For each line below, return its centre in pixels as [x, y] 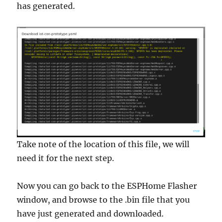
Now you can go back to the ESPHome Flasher [107, 186]
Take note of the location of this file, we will [103, 144]
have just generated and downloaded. [90, 213]
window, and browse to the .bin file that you [104, 199]
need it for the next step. [66, 158]
